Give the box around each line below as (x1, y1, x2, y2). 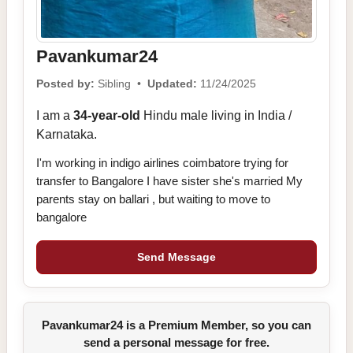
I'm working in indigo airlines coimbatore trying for (36, 156, 288, 170)
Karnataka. (36, 128, 97, 142)
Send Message (137, 251, 216, 264)
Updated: (147, 77, 197, 91)
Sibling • (95, 77, 147, 91)
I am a (36, 109, 73, 123)
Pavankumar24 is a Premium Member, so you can (42, 318, 311, 332)
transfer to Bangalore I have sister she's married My (36, 174, 303, 188)
